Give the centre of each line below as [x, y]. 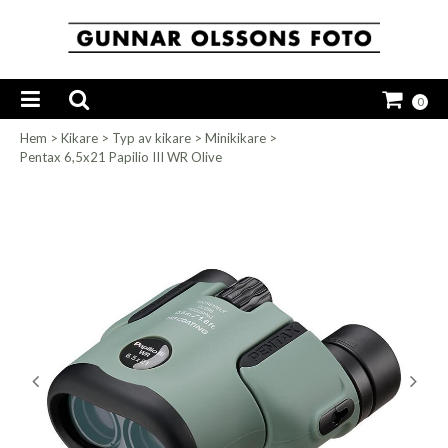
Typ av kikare [151, 138]
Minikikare [235, 138]
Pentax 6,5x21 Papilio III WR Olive [121, 157]
